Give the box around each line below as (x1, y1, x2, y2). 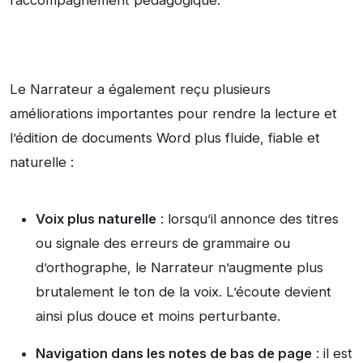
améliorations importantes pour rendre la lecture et (10, 105, 337, 122)
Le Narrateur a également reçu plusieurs (10, 81, 271, 98)
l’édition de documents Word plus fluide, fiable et (10, 130, 320, 147)
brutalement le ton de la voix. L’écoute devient (36, 284, 331, 301)
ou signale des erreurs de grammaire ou (36, 235, 290, 252)
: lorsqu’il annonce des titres (156, 211, 339, 228)
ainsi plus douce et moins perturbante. (36, 308, 280, 325)
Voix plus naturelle (36, 211, 156, 228)
